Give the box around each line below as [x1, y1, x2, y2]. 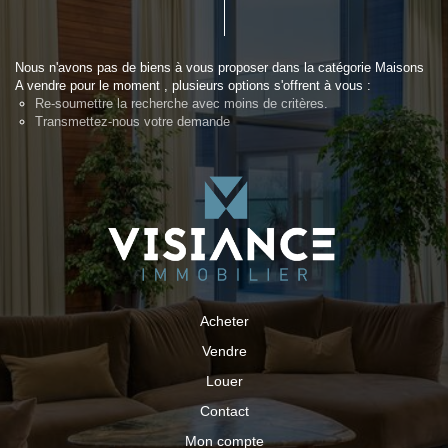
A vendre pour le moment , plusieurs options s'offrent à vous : [15, 78, 371, 93]
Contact [199, 403, 249, 419]
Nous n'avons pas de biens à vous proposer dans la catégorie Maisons [15, 60, 424, 75]
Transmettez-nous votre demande [35, 114, 230, 129]
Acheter [199, 313, 249, 329]
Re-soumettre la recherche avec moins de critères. [35, 96, 328, 111]
